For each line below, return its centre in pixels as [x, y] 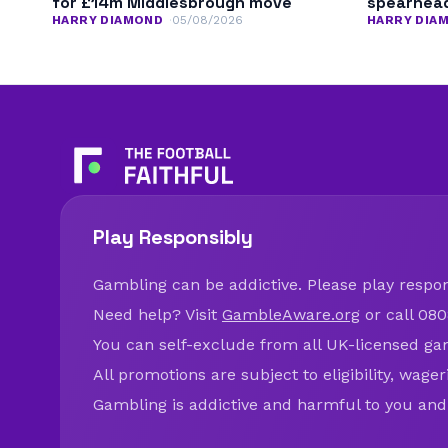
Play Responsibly [173, 236]
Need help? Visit [157, 314]
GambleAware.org [291, 314]
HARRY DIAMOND [108, 19]
